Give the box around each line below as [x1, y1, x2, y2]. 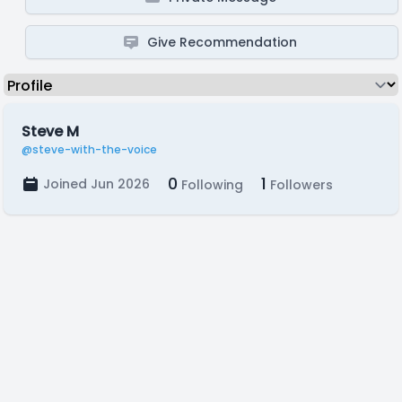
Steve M [22, 121, 79, 142]
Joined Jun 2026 [43, 175, 150, 193]
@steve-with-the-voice [22, 142, 157, 157]
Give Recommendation [147, 33, 298, 51]
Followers [267, 176, 333, 194]
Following [178, 176, 243, 194]
